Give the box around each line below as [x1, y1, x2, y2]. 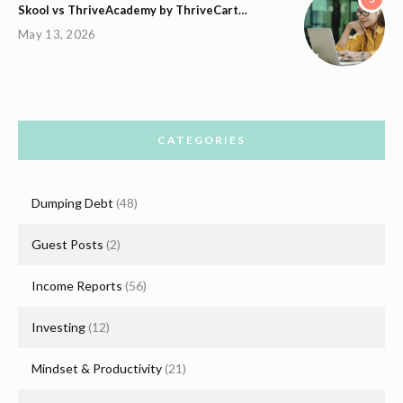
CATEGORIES [157, 133, 246, 148]
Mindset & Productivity [31, 361, 162, 377]
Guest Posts [31, 237, 103, 253]
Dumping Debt [31, 195, 113, 211]
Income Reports [31, 278, 122, 294]
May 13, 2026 [18, 27, 96, 42]
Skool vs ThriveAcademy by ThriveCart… [18, 3, 247, 18]
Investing [31, 319, 85, 336]
